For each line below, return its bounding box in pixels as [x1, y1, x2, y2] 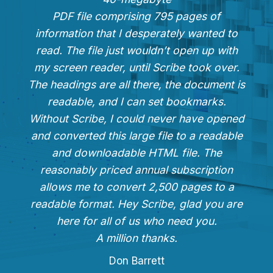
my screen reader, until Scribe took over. [34, 61, 239, 74]
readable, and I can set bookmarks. [47, 95, 226, 108]
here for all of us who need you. [56, 214, 217, 228]
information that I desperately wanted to [35, 27, 238, 40]
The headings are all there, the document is [28, 78, 245, 91]
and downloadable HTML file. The [51, 146, 222, 160]
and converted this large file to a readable [30, 129, 243, 143]
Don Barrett [108, 255, 165, 268]
